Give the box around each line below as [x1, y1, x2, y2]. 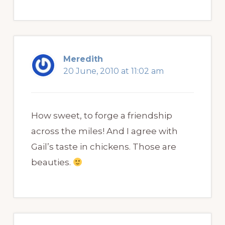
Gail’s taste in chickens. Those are [31, 142, 176, 152]
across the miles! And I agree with [31, 126, 178, 137]
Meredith [63, 54, 103, 64]
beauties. [31, 157, 73, 168]
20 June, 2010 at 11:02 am [63, 66, 164, 76]
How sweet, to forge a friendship [31, 110, 172, 121]
